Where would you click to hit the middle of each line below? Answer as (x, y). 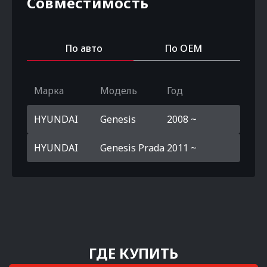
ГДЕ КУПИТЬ (133, 253)
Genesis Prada (133, 148)
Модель (119, 91)
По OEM (183, 48)
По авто (84, 48)
